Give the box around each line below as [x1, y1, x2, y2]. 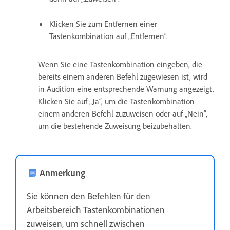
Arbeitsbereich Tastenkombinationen [27, 204, 165, 216]
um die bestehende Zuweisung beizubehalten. [38, 121, 192, 131]
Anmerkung [40, 167, 85, 179]
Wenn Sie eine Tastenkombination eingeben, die [38, 59, 202, 70]
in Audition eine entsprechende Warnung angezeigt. [38, 84, 214, 94]
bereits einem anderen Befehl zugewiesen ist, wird [38, 71, 207, 82]
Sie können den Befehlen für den [27, 190, 150, 202]
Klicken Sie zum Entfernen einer [49, 18, 157, 29]
